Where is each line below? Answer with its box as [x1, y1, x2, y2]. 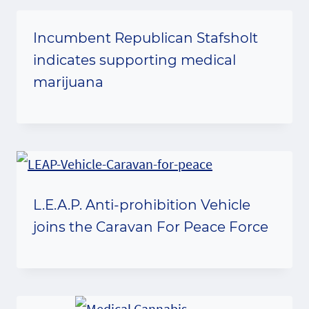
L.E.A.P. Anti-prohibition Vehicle [33, 197, 250, 213]
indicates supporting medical [33, 52, 236, 68]
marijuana [33, 74, 103, 90]
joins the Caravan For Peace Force [33, 219, 268, 235]
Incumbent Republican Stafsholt [33, 30, 258, 46]
